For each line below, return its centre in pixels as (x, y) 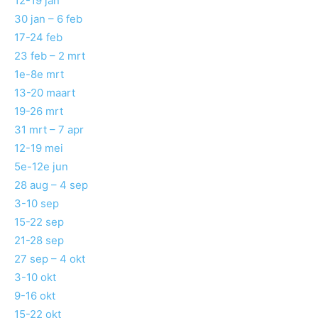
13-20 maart (45, 93)
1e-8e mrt (39, 75)
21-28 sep (39, 241)
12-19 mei (39, 148)
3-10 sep (37, 204)
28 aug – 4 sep (51, 185)
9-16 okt (35, 296)
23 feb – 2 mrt (50, 56)
